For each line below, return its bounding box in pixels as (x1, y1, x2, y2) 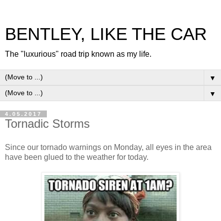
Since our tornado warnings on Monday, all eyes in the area (5, 143, 212, 151)
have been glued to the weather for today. (5, 152, 150, 161)
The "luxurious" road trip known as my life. (5, 50, 151, 58)
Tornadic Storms (5, 117, 90, 130)
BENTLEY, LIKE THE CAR (5, 25, 207, 43)
